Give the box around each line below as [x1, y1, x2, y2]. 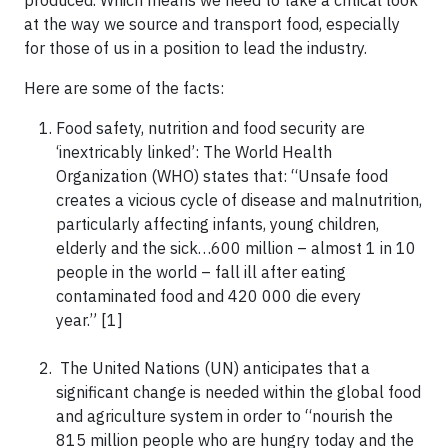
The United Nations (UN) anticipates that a [56, 357, 370, 378]
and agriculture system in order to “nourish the [56, 405, 393, 426]
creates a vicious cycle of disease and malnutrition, [56, 189, 422, 210]
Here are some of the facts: [24, 77, 224, 98]
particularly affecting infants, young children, [56, 213, 379, 234]
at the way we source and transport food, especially [24, 13, 400, 34]
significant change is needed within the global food [56, 381, 421, 402]
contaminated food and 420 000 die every [56, 285, 361, 306]
